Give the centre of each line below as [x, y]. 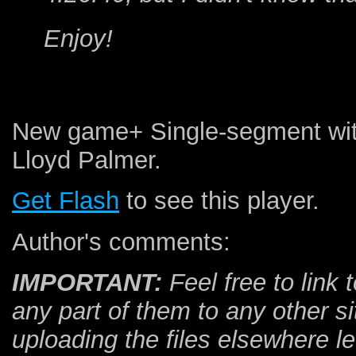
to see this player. [219, 201]
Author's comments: [121, 242]
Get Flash [66, 201]
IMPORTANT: [87, 283]
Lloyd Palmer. [87, 161]
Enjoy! [78, 38]
